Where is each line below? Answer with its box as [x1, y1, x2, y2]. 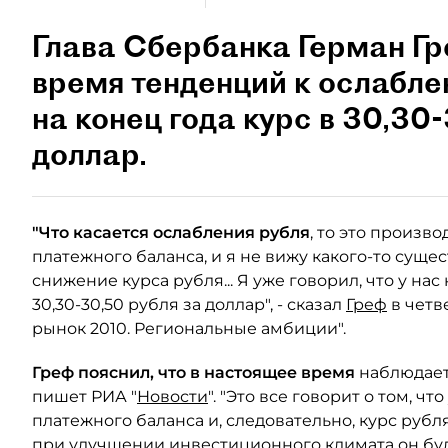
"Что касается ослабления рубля [32, 223, 310, 242]
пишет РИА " [32, 387, 137, 406]
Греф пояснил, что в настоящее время [32, 363, 359, 382]
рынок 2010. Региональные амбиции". [32, 319, 346, 338]
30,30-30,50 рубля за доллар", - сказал [32, 295, 346, 314]
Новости [137, 387, 208, 406]
